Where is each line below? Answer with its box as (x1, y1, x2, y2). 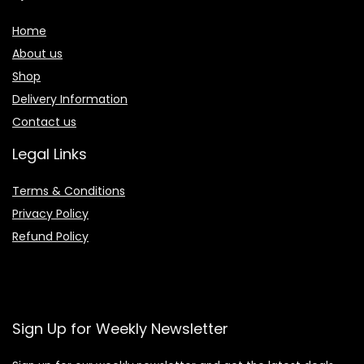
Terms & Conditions (12, 182, 125, 199)
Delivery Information (12, 90, 128, 107)
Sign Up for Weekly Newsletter (12, 318, 228, 339)
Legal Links (12, 143, 87, 164)
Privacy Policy (12, 205, 89, 222)
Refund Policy (12, 227, 89, 245)
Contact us (12, 113, 76, 130)
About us (12, 45, 63, 62)
